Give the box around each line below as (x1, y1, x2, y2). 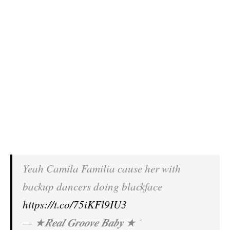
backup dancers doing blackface (23, 179, 162, 194)
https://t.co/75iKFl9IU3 (23, 197, 127, 212)
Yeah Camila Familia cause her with (23, 161, 181, 176)
